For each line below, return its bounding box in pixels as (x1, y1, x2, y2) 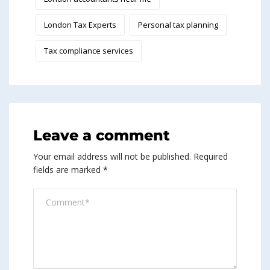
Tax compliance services (44, 45, 133, 57)
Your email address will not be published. (33, 151, 191, 163)
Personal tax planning (138, 19, 218, 31)
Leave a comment (33, 127, 170, 145)
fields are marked (33, 164, 103, 176)
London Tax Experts (44, 19, 116, 31)
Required (193, 151, 228, 163)
